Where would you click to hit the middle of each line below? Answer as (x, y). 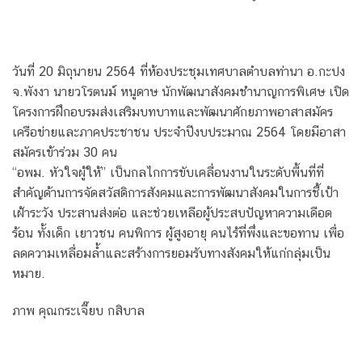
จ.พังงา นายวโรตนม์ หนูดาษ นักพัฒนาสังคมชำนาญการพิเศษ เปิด (181, 92)
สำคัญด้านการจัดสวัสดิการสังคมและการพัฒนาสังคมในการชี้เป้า (175, 193)
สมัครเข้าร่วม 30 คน (65, 153)
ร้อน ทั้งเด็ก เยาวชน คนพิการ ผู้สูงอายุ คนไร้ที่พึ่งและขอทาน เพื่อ (178, 234)
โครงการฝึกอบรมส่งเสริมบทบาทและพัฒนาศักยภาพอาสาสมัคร (173, 112)
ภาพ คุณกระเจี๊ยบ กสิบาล (78, 311)
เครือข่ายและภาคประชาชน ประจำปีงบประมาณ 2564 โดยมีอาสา (179, 133)
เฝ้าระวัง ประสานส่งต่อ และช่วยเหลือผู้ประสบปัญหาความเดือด (172, 213)
